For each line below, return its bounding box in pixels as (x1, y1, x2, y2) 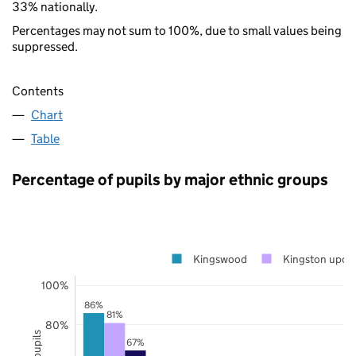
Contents (12, 83, 64, 99)
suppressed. (12, 38, 78, 54)
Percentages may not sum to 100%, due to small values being (12, 22, 342, 38)
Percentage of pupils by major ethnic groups (12, 169, 328, 189)
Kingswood (192, 251, 247, 266)
